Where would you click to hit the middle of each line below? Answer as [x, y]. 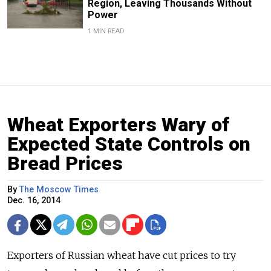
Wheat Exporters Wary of [118, 124]
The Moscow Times [59, 189]
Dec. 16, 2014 [34, 200]
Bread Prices [65, 163]
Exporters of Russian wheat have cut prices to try [122, 255]
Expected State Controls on [129, 144]
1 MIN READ [106, 31]
